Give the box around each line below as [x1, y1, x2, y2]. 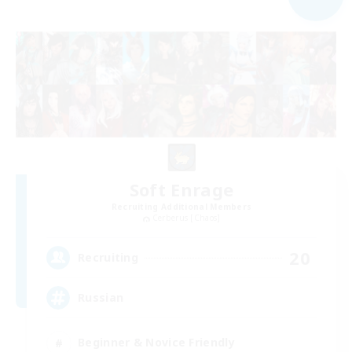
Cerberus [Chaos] [152, 212, 221, 224]
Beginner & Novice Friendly [78, 335, 235, 350]
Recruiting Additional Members [111, 201, 252, 213]
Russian [78, 290, 124, 306]
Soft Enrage [129, 178, 234, 202]
